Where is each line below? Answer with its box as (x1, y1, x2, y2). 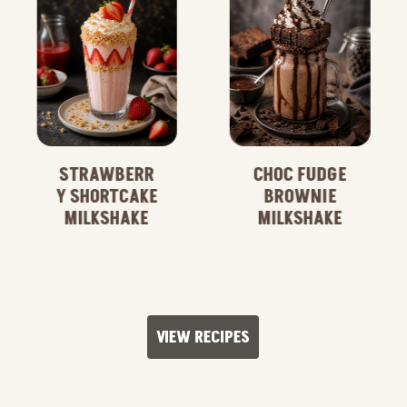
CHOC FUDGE (253, 163, 347, 189)
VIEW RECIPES (156, 326, 251, 350)
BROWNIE (263, 184, 337, 211)
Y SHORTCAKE (55, 184, 158, 211)
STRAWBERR (59, 163, 155, 189)
